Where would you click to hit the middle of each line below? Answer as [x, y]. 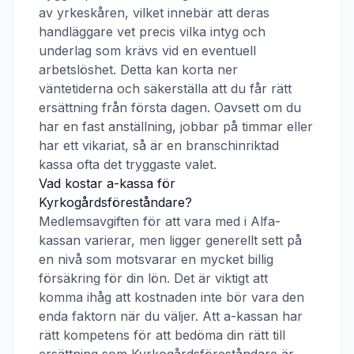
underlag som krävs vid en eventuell [147, 51]
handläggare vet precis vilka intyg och [152, 32]
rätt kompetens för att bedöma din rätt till [162, 335]
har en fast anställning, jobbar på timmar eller [176, 126]
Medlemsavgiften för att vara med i [145, 221]
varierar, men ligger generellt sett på [191, 240]
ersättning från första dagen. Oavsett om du [170, 107]
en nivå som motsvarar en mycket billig [156, 259]
